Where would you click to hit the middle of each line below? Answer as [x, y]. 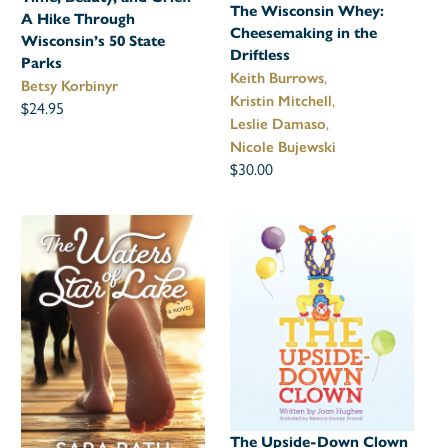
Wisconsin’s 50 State [93, 41]
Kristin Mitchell [281, 100]
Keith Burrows [277, 77]
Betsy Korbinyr [70, 86]
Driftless [260, 54]
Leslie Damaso [278, 123]
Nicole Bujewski [283, 146]
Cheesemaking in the [304, 32]
